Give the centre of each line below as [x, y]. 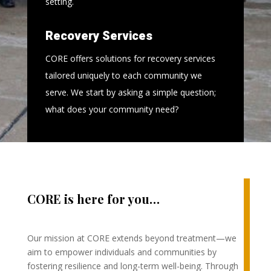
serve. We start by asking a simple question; [130, 93]
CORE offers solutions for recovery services [130, 59]
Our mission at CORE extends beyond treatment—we [132, 238]
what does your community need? [112, 109]
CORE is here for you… [93, 199]
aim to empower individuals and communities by [122, 252]
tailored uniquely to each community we [123, 76]
